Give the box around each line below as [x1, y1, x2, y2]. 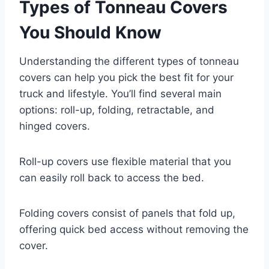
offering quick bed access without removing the [19, 223, 249, 235]
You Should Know [19, 22, 162, 43]
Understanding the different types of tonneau [19, 55, 239, 67]
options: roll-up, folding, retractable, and [19, 103, 214, 116]
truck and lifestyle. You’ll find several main [19, 87, 222, 100]
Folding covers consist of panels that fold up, [19, 207, 235, 219]
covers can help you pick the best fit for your [19, 71, 234, 83]
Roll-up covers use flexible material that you [19, 155, 231, 168]
